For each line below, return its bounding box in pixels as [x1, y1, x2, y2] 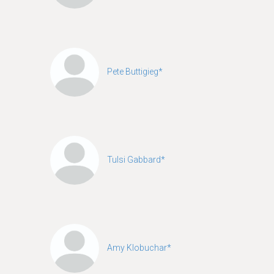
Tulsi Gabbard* [107, 154, 165, 165]
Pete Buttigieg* [107, 66, 163, 76]
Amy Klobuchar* [107, 242, 171, 253]
